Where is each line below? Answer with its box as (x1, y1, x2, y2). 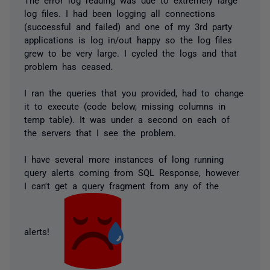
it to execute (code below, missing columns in (24, 101, 225, 110)
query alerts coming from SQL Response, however (24, 168, 239, 177)
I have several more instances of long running (24, 154, 224, 163)
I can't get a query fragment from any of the (24, 181, 219, 190)
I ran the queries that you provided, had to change (24, 88, 243, 97)
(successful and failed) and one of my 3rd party (24, 22, 232, 31)
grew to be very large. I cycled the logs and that (24, 48, 237, 57)
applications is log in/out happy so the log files (24, 35, 232, 44)
